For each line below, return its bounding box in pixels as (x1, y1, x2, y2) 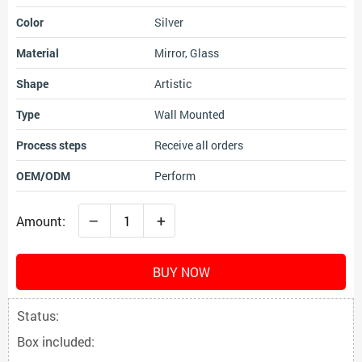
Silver (154, 15, 183, 30)
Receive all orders (154, 137, 243, 153)
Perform (154, 168, 196, 183)
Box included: (17, 333, 95, 350)
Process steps (16, 137, 86, 153)
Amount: (16, 212, 69, 229)
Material (16, 45, 59, 61)
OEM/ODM (16, 168, 70, 183)
